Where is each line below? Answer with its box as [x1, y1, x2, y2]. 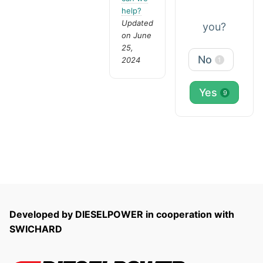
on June [122, 30, 152, 40]
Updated [122, 18, 154, 28]
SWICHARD [9, 223, 62, 235]
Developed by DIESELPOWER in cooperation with [9, 208, 234, 221]
